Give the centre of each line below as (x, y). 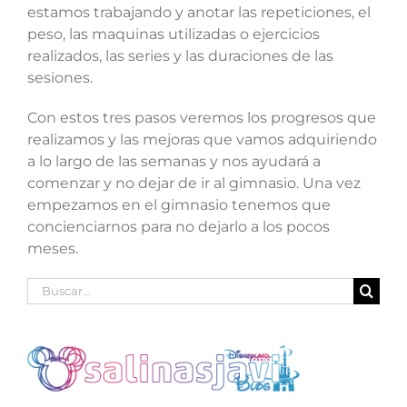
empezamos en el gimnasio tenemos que (179, 204)
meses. (52, 248)
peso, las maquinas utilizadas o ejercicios (173, 34)
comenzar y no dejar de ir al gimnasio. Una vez (194, 183)
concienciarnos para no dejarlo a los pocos (178, 226)
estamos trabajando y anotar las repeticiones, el (199, 12)
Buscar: (52, 287)
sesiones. (60, 77)
